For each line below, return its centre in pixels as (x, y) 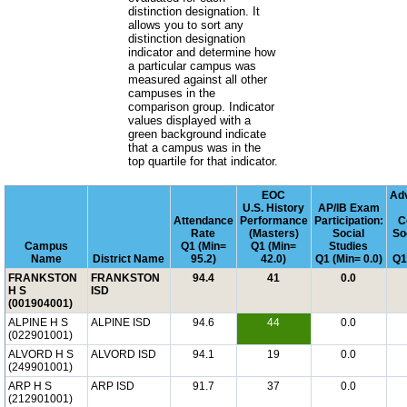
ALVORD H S (41, 354)
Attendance (203, 221)
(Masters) (274, 233)
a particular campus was (193, 66)
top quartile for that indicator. (203, 161)
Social (349, 233)
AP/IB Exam (349, 208)
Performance (274, 221)
